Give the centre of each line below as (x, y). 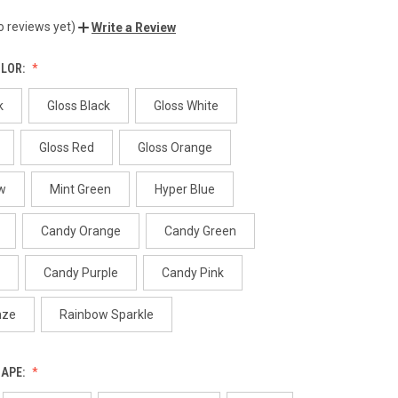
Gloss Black (78, 105)
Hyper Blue (184, 189)
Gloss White (186, 105)
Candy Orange (80, 231)
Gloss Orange (175, 147)
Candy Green (200, 231)
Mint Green (80, 189)
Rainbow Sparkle (106, 314)
